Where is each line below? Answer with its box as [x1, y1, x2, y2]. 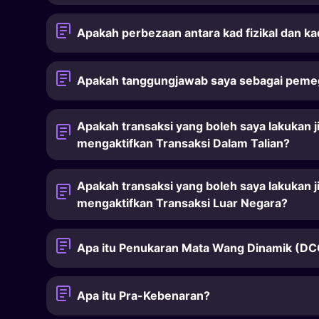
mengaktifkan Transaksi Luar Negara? [77, 195, 288, 210]
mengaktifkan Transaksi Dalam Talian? [77, 135, 291, 150]
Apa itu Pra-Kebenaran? [77, 288, 211, 303]
